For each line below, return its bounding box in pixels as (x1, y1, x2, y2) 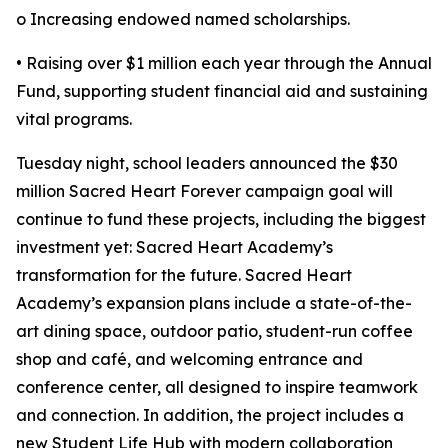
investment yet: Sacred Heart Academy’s (16, 237, 333, 258)
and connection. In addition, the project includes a (16, 405, 404, 426)
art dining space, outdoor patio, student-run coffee (16, 321, 413, 342)
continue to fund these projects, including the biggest (16, 209, 426, 230)
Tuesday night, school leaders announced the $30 (16, 153, 398, 174)
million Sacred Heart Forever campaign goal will (16, 181, 393, 202)
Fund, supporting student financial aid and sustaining (16, 81, 428, 102)
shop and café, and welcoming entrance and (16, 349, 363, 370)
